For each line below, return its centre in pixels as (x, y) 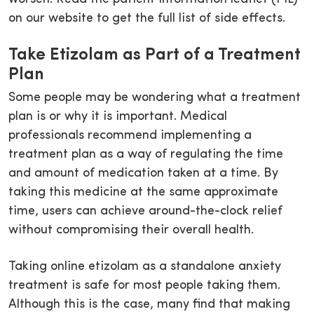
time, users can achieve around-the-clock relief (145, 212)
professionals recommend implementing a (130, 136)
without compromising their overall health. (131, 231)
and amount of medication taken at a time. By (143, 174)
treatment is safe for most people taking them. (144, 286)
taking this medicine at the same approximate (143, 193)
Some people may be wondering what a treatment (155, 98)
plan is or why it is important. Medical (118, 117)
